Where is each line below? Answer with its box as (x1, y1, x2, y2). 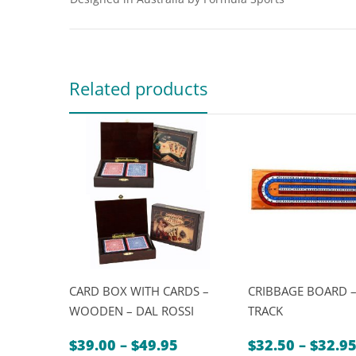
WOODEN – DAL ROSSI (69, 303, 194, 319)
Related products (69, 76, 207, 100)
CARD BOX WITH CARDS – (69, 283, 209, 299)
